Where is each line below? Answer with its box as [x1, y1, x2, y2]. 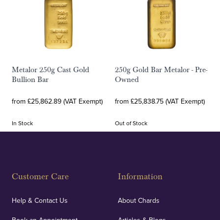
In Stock [12, 119, 33, 127]
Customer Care [12, 171, 69, 182]
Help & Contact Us [12, 195, 68, 205]
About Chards [118, 195, 160, 205]
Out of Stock [115, 119, 147, 127]
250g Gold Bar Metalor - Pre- [115, 65, 207, 75]
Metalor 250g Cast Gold [12, 65, 89, 75]
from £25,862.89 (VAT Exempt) [12, 96, 103, 106]
